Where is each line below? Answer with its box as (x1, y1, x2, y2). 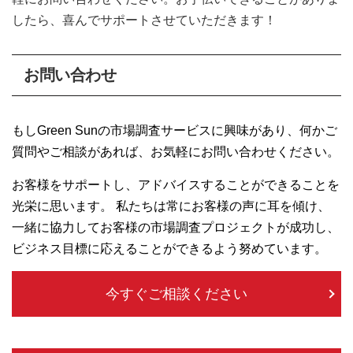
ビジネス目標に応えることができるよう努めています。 (12, 242, 327, 256)
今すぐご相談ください (106, 286, 247, 303)
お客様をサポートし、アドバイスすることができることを (12, 178, 340, 192)
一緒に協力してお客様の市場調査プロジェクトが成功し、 (12, 221, 340, 235)
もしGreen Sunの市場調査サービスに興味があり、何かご (12, 124, 337, 138)
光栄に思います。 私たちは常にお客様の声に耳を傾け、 (12, 199, 330, 214)
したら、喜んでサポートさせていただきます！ (12, 13, 277, 28)
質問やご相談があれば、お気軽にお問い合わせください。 (12, 145, 340, 159)
